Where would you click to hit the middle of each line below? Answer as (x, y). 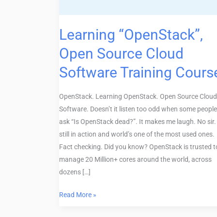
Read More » (78, 194)
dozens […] (75, 172)
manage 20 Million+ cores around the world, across (135, 159)
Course (69, 14)
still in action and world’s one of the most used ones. (137, 134)
